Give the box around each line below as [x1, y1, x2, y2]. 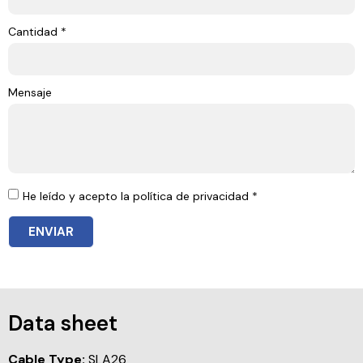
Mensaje [8, 85, 52, 100]
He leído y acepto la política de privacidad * [23, 189, 258, 204]
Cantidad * [8, 24, 66, 40]
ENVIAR [28, 223, 74, 240]
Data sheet [8, 310, 117, 338]
